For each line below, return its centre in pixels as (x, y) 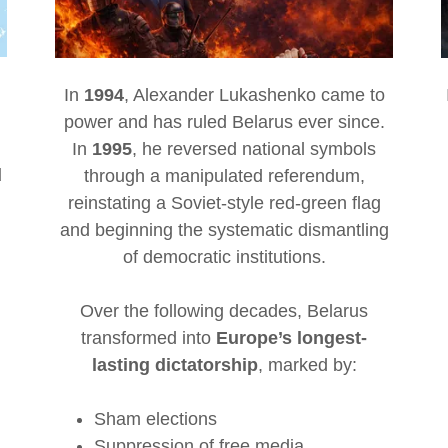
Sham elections (156, 419)
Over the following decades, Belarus (224, 311)
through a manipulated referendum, (224, 176)
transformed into (148, 338)
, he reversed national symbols (254, 149)
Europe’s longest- (291, 338)
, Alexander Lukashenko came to (254, 95)
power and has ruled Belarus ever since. (224, 122)
